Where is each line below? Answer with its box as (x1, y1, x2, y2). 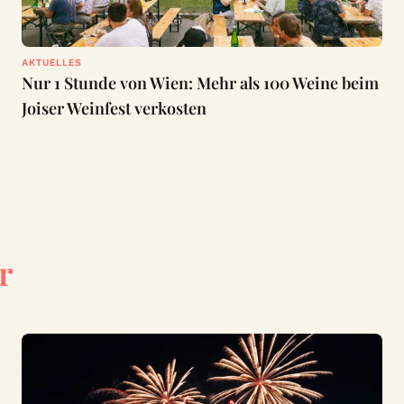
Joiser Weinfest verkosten (21, 97, 207, 120)
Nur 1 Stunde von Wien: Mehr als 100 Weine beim (21, 72, 379, 95)
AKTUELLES (21, 57, 82, 69)
